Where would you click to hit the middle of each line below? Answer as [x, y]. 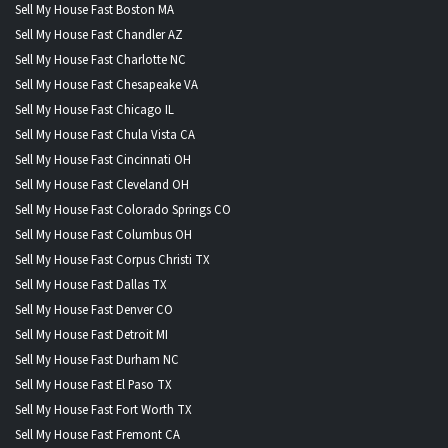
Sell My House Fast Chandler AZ [99, 34]
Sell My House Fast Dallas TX [91, 284]
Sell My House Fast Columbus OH [103, 234]
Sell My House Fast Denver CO [94, 309]
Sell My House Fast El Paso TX [93, 384]
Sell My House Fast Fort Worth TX [103, 409]
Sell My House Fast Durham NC [97, 359]
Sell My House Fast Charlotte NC [100, 59]
